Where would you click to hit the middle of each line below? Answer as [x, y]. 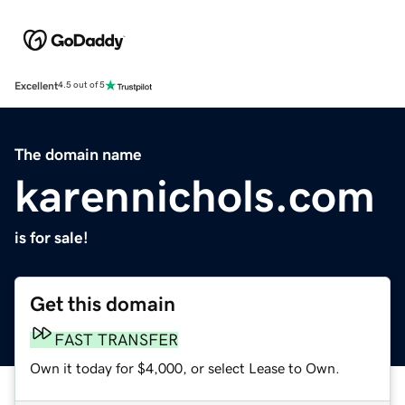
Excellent [36, 85]
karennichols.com [195, 196]
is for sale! [52, 237]
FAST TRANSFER [116, 339]
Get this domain [103, 304]
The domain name [78, 154]
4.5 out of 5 [81, 85]
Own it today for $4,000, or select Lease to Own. [185, 367]
